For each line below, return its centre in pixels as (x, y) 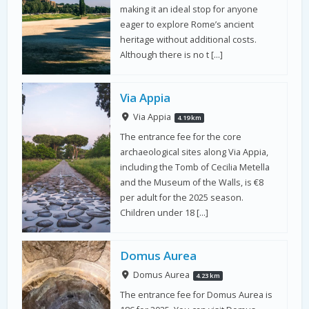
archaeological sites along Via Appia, (195, 152)
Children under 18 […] (165, 212)
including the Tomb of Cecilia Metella (195, 167)
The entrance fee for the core (181, 137)
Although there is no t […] (172, 54)
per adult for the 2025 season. (182, 197)
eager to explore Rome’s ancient (187, 24)
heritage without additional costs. (189, 39)
